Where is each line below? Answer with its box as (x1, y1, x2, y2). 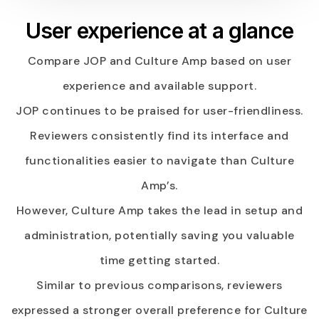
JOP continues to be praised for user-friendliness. (16, 103, 303, 118)
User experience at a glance (25, 17, 294, 43)
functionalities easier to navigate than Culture (24, 152, 295, 168)
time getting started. (99, 252, 220, 268)
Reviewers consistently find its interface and (30, 127, 289, 143)
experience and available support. (62, 78, 257, 93)
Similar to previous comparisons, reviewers (36, 277, 283, 293)
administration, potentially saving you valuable (24, 227, 295, 243)
